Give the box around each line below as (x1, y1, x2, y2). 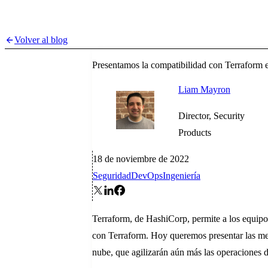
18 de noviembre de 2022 (93, 154, 189, 165)
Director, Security (178, 111, 245, 121)
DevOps (131, 170, 163, 181)
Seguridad (93, 170, 131, 181)
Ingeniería (163, 170, 200, 181)
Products (178, 127, 211, 138)
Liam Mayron (178, 84, 230, 95)
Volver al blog (14, 34, 68, 45)
